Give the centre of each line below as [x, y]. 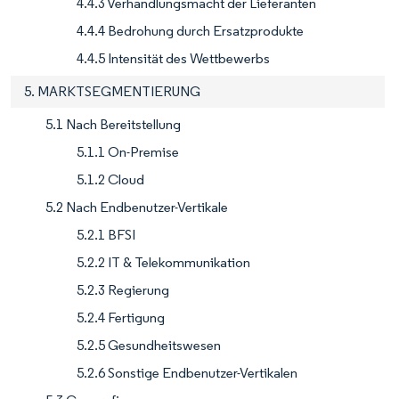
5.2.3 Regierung [123, 290]
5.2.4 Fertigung [121, 318]
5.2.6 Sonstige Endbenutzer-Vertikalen [187, 373]
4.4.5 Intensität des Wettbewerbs [173, 58]
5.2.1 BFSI [106, 235]
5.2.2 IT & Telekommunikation [163, 262]
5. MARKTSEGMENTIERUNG [112, 91]
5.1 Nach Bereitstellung [113, 124]
